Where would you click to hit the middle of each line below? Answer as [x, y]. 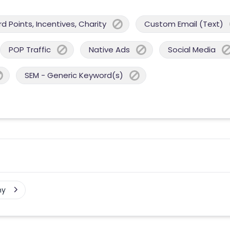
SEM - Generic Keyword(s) [74, 75]
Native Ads [109, 49]
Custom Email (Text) [184, 24]
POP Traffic [30, 49]
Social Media [192, 49]
